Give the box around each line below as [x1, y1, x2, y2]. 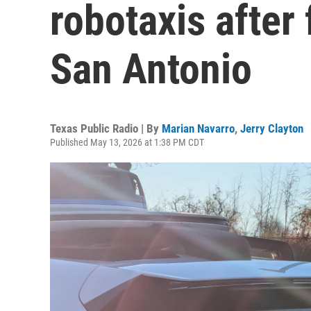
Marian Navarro [162, 121, 235, 135]
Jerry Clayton [240, 121, 303, 135]
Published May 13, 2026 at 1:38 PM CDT [50, 137, 204, 148]
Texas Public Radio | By [50, 121, 162, 135]
